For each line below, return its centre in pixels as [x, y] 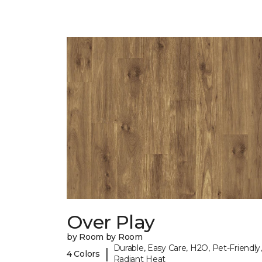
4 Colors [83, 254]
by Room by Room [105, 237]
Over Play [111, 222]
